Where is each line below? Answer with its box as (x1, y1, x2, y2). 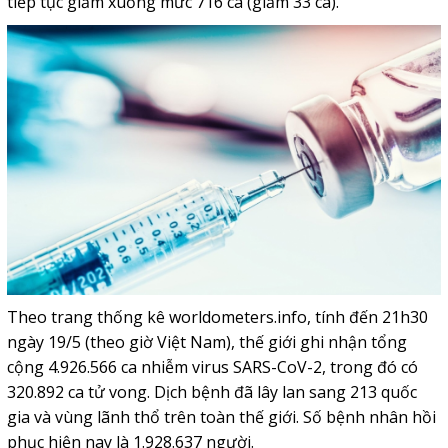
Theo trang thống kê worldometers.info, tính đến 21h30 (6, 305, 428, 328)
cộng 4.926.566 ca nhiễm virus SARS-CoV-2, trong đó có (6, 355, 418, 378)
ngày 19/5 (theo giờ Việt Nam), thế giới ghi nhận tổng (6, 330, 407, 353)
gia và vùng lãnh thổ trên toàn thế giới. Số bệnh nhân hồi (6, 405, 436, 428)
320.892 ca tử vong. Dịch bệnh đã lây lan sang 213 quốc (6, 380, 417, 403)
